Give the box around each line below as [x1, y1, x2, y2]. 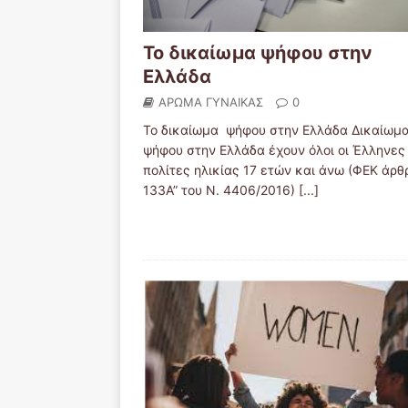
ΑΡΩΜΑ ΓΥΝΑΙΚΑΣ [158, 94, 263, 109]
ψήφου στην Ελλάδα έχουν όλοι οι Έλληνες [143, 141, 405, 158]
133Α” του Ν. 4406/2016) [143, 181, 299, 198]
